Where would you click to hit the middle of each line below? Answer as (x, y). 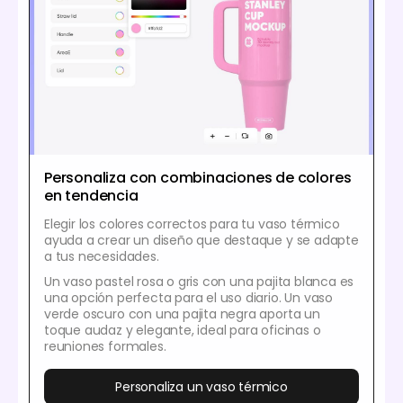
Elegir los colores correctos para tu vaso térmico (192, 224)
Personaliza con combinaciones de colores (198, 177)
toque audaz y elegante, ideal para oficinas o (183, 330)
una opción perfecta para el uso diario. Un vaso (188, 297)
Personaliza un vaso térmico (201, 386)
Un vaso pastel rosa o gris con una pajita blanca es (199, 281)
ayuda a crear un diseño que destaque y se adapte (201, 240)
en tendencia (91, 195)
